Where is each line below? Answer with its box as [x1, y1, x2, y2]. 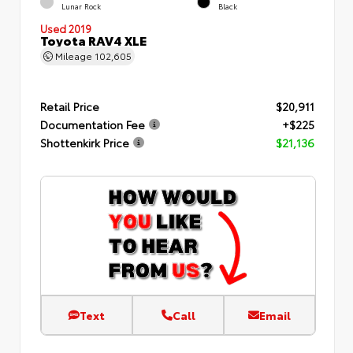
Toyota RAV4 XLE [40, 30, 147, 48]
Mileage [53, 48, 95, 61]
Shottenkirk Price [40, 134, 129, 150]
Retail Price [40, 98, 99, 114]
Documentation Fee [40, 116, 145, 132]
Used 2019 [40, 20, 91, 35]
